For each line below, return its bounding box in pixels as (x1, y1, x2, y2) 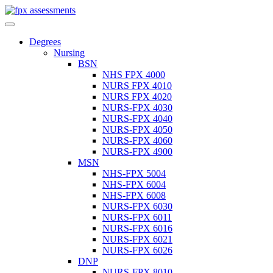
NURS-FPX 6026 (102, 245, 172, 255)
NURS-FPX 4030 (102, 102, 172, 113)
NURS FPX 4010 (102, 80, 172, 91)
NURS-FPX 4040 (102, 113, 172, 124)
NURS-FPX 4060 (102, 135, 172, 146)
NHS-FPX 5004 (102, 168, 166, 179)
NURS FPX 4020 (102, 91, 172, 102)
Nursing (54, 48, 85, 58)
